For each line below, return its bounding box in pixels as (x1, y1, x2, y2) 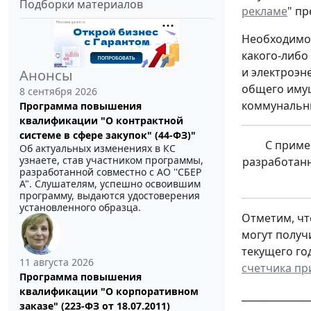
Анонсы (19, 66, 73, 85)
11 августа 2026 (19, 255, 94, 269)
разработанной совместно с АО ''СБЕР (19, 165, 201, 179)
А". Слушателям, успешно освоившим (19, 177, 201, 191)
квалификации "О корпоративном (19, 285, 199, 299)
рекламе (242, 3, 287, 19)
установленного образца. (19, 201, 141, 215)
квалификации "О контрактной (19, 114, 183, 128)
